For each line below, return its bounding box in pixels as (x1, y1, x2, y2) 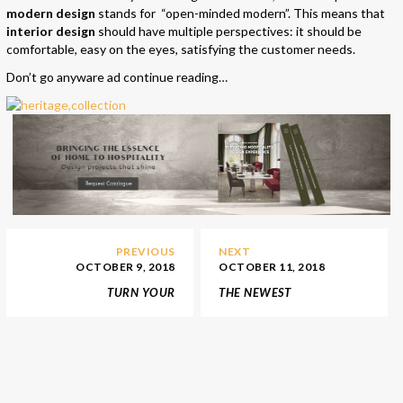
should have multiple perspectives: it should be (95, 22, 362, 39)
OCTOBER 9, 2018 (76, 259, 175, 273)
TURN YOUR (107, 284, 175, 300)
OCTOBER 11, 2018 (219, 259, 326, 273)
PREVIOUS (115, 244, 175, 258)
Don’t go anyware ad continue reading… (6, 68, 228, 85)
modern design (6, 4, 95, 21)
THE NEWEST (219, 284, 291, 300)
